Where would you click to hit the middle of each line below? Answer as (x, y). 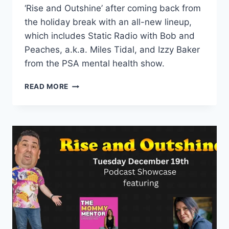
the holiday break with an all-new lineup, (108, 22)
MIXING (82, 106)
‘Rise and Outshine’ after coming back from (113, 8)
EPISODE (84, 84)
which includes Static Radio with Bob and (110, 36)
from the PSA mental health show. (95, 64)
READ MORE (47, 87)
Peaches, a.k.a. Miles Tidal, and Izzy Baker (112, 50)
